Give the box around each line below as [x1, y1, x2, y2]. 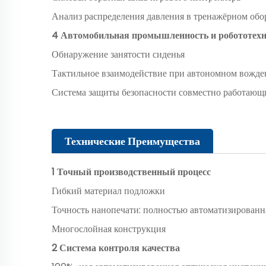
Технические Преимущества [65, 133, 200, 148]
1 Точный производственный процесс [52, 164, 211, 179]
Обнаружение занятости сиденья [52, 47, 185, 61]
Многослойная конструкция [52, 221, 166, 236]
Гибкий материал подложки [52, 183, 165, 198]
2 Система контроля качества [52, 240, 180, 255]
